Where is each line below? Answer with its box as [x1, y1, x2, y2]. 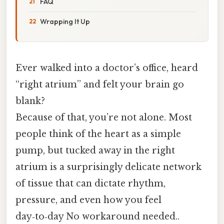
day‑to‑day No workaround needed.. [15, 210, 179, 222]
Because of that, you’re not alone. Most [15, 111, 192, 123]
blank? [15, 95, 45, 106]
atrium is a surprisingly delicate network [15, 161, 201, 172]
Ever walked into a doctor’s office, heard [15, 62, 198, 73]
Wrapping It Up [40, 16, 90, 26]
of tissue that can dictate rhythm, [15, 177, 165, 189]
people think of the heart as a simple [15, 128, 181, 139]
